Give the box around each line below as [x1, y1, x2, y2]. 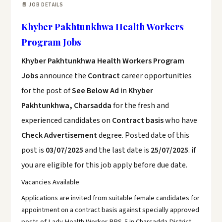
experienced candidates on [21, 115, 112, 126]
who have [164, 115, 197, 126]
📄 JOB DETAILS [21, 1, 63, 8]
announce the [40, 70, 88, 81]
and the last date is [83, 145, 151, 156]
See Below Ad [72, 85, 120, 96]
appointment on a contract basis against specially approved [21, 205, 199, 215]
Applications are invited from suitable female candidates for [21, 193, 200, 203]
